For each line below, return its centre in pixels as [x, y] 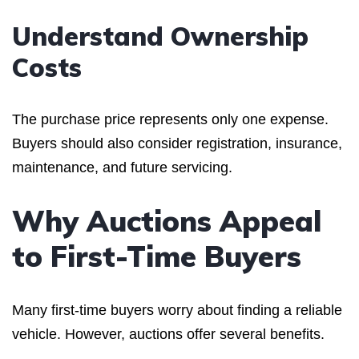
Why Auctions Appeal [167, 220]
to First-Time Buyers [157, 256]
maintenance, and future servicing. [122, 167]
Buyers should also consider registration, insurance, [177, 143]
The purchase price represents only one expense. [170, 119]
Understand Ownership [160, 36]
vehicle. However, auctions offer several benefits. [168, 334]
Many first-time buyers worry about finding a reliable [177, 310]
